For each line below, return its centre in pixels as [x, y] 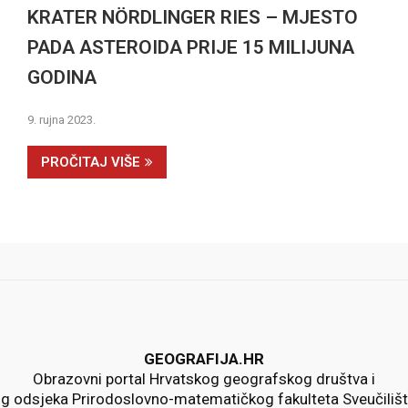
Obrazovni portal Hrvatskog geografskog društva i [204, 378]
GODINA [61, 78]
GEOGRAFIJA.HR [204, 358]
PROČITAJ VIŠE [90, 162]
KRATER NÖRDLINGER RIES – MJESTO [192, 18]
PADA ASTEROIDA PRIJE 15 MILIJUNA [190, 48]
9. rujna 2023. [61, 119]
